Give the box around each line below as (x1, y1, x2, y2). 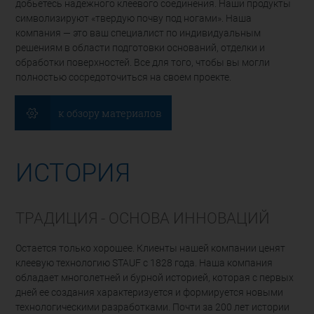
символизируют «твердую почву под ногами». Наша (15, 13, 252, 25)
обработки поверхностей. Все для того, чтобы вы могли (15, 57, 271, 69)
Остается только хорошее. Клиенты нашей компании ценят (15, 242, 286, 254)
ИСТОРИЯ (15, 158, 131, 189)
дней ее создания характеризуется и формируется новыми (15, 286, 284, 299)
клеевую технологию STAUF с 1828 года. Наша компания (15, 257, 273, 269)
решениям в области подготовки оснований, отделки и (15, 42, 266, 55)
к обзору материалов (57, 106, 162, 120)
